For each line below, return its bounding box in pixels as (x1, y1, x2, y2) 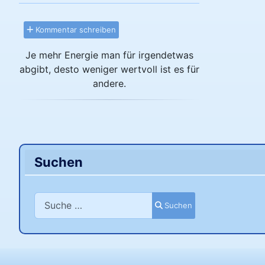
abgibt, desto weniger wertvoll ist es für (19, 63, 199, 75)
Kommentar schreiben (33, 24, 116, 34)
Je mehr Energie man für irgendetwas (25, 49, 193, 61)
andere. (92, 77, 126, 89)
